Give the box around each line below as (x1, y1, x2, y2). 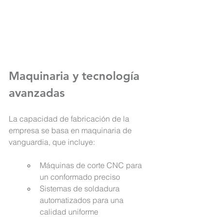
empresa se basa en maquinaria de (9, 125, 134, 136)
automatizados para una (40, 195, 125, 205)
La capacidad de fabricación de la (9, 114, 131, 124)
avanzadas (9, 86, 65, 100)
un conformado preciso (40, 172, 120, 182)
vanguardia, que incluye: (9, 137, 95, 147)
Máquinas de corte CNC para (40, 160, 144, 170)
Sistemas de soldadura (40, 184, 122, 194)
